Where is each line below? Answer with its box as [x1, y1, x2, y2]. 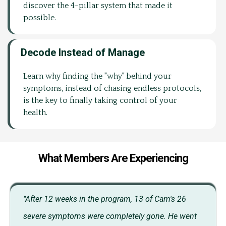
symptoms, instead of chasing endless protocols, [23, 83, 201, 93]
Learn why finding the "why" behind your [23, 71, 172, 81]
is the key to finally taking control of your [23, 95, 177, 105]
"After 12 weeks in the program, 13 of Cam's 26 [23, 194, 186, 204]
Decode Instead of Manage [21, 46, 145, 59]
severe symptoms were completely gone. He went [23, 211, 197, 221]
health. [23, 107, 47, 117]
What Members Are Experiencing [38, 151, 188, 164]
